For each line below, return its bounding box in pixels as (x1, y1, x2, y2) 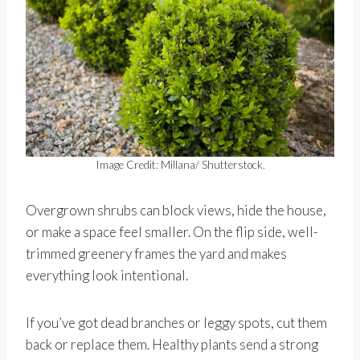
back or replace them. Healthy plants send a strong (26, 336, 318, 354)
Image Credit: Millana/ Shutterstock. (95, 158, 265, 172)
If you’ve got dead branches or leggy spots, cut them (26, 314, 327, 332)
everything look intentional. (26, 267, 188, 284)
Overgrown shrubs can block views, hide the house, (26, 202, 326, 219)
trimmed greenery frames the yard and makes (26, 245, 287, 263)
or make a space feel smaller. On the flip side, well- (26, 223, 318, 241)
